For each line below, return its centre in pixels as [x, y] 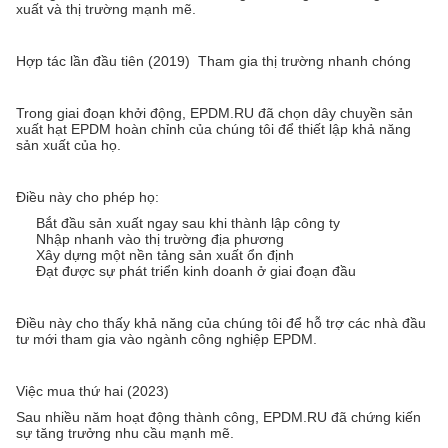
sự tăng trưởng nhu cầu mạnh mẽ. [125, 433]
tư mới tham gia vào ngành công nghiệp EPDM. [166, 339]
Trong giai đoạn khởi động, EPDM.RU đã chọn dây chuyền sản [214, 113]
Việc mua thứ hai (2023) [92, 391]
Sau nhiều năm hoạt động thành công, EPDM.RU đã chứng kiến [218, 417]
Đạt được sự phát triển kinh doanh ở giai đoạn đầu [196, 271]
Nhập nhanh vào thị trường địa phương [160, 239]
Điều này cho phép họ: [87, 197]
